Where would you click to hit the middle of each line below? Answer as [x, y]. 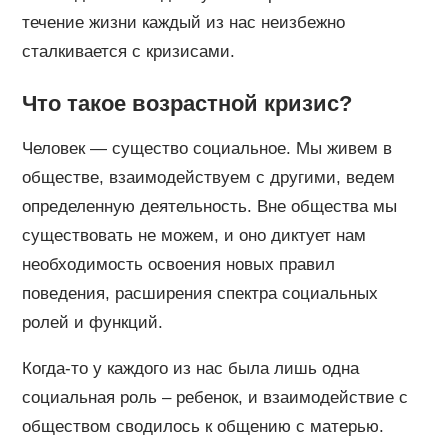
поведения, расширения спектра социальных [199, 293]
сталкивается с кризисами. [128, 51]
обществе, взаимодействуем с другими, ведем [208, 177]
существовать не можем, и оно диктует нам [193, 235]
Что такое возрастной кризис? [186, 103]
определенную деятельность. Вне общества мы [209, 206]
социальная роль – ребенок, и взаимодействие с [214, 397]
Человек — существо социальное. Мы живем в [206, 148]
